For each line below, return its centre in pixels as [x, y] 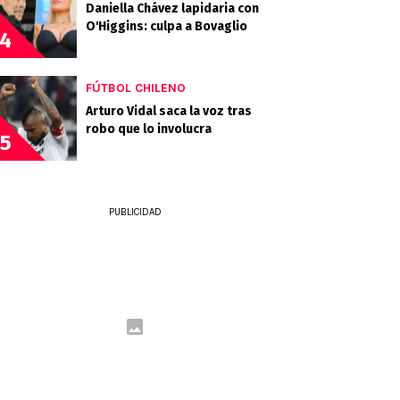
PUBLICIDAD [135, 212]
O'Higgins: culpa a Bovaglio [167, 26]
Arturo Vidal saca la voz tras [169, 111]
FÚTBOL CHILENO [136, 88]
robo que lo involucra [149, 129]
